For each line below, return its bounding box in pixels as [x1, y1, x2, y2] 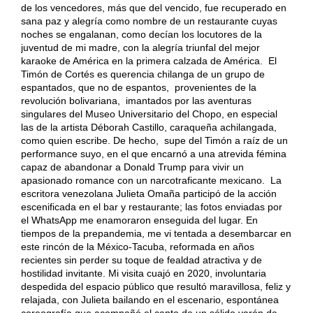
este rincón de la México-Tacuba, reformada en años [20, 240, 254, 252]
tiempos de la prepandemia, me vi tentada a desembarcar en [20, 227, 291, 239]
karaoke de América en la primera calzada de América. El [20, 54, 277, 66]
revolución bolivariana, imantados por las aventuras [20, 94, 252, 106]
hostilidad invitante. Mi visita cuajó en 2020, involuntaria [20, 267, 266, 279]
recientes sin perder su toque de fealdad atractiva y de [20, 254, 262, 265]
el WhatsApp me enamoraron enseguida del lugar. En [20, 214, 258, 226]
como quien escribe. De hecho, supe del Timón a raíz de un [20, 134, 288, 146]
